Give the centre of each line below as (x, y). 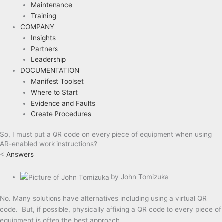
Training (43, 16)
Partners (44, 49)
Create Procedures (61, 114)
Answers (20, 154)
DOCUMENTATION (50, 71)
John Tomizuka (145, 177)
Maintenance (51, 5)
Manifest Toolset (57, 82)
